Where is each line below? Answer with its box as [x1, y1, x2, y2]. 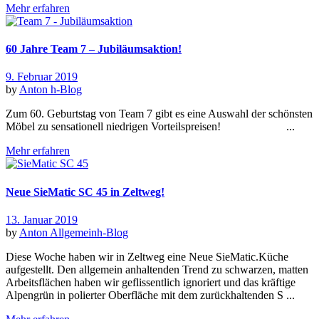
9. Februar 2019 [6, 70, 78, 83]
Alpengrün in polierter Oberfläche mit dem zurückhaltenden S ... [6, 288, 295, 301]
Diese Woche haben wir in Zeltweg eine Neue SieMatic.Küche [6, 250, 288, 263]
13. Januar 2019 [6, 213, 78, 226]
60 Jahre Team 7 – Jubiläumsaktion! [6, 43, 182, 56]
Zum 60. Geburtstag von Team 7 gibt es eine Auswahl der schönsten [6, 108, 313, 120]
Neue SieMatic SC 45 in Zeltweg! [6, 185, 164, 198]
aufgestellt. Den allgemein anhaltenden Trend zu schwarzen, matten [6, 263, 308, 276]
